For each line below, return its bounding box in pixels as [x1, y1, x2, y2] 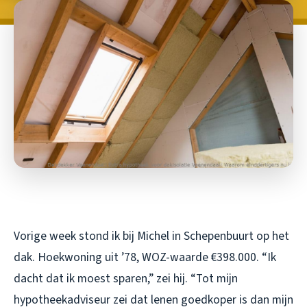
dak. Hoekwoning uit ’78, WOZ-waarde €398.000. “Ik [14, 248, 276, 266]
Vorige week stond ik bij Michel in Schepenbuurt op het [14, 227, 289, 245]
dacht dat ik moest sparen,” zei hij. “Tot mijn [14, 269, 238, 287]
